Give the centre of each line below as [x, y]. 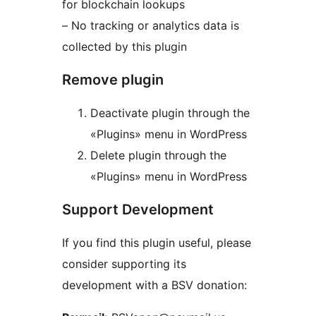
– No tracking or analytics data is [151, 26]
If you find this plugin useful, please [157, 243]
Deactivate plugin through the [170, 113]
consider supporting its [124, 264]
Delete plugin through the [158, 156]
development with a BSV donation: [154, 285]
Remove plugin [113, 80]
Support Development [138, 210]
